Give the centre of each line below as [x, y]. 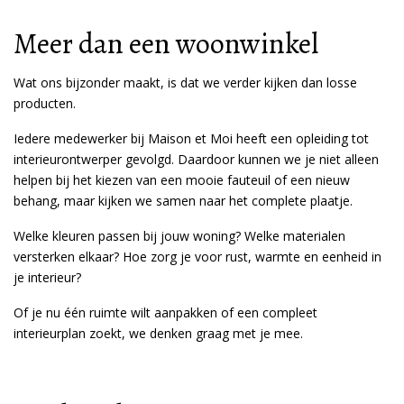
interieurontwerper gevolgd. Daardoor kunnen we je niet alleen [196, 159]
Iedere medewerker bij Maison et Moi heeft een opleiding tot [191, 138]
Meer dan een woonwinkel [166, 43]
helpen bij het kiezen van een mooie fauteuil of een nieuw [182, 180]
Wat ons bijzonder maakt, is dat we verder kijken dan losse [185, 83]
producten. [45, 103]
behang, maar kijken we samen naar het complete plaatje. [183, 201]
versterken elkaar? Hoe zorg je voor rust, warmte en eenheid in [197, 257]
